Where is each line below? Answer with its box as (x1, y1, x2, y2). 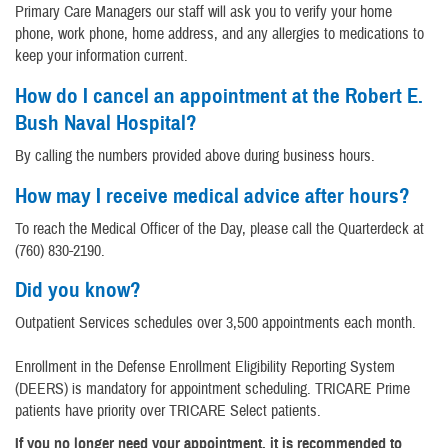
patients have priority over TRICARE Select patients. (15, 401, 321, 422)
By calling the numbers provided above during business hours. (15, 145, 375, 166)
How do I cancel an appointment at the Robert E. (15, 82, 423, 109)
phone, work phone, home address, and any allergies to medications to (15, 24, 424, 45)
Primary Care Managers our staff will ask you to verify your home (15, 2, 392, 23)
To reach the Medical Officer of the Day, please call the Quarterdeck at (15, 218, 424, 239)
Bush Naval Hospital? (15, 109, 197, 136)
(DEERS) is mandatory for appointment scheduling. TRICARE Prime (15, 379, 410, 400)
